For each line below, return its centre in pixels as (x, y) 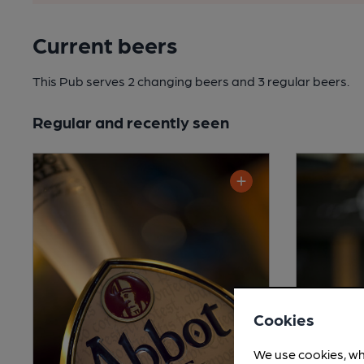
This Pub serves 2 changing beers (132, 81)
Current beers (105, 44)
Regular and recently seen (131, 122)
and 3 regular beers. (290, 81)
